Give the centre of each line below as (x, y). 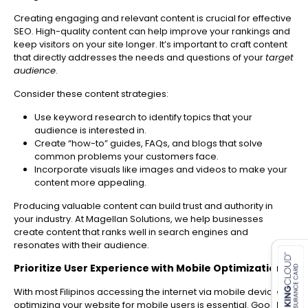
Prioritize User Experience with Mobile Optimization (148, 268)
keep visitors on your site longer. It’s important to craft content (151, 45)
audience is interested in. (90, 131)
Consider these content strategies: (91, 94)
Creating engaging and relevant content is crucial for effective (153, 19)
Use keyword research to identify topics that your (143, 118)
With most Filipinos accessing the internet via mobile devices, (150, 292)
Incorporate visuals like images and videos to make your (161, 170)
